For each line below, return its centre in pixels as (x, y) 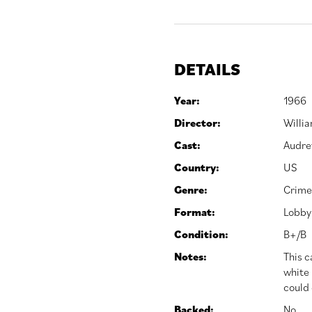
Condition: (201, 234)
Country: (196, 167)
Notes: (190, 257)
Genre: (190, 190)
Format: (194, 212)
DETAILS (207, 69)
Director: (197, 123)
